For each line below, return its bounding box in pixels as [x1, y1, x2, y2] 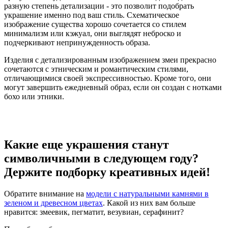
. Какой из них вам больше [103, 198, 195, 208]
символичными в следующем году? [4, 152, 198, 165]
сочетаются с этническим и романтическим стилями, [4, 65, 188, 74]
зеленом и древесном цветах [4, 198, 103, 208]
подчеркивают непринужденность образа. [4, 38, 152, 47]
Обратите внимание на [4, 189, 86, 198]
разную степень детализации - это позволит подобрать [4, 2, 194, 11]
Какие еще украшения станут [4, 138, 169, 152]
